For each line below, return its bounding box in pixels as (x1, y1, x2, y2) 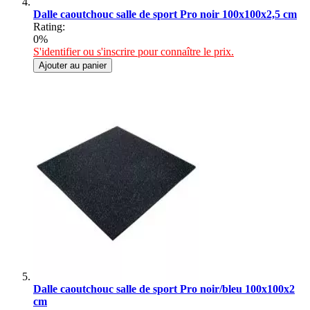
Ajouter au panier (39, 60, 107, 71)
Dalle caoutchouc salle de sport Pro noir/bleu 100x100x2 (33, 282, 295, 295)
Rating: (33, 20, 65, 33)
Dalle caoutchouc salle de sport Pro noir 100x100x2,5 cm (33, 8, 297, 20)
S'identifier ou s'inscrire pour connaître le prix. (33, 45, 234, 57)
